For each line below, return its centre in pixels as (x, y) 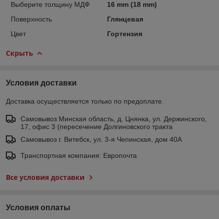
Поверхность (31, 19)
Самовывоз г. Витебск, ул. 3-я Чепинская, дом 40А (101, 139)
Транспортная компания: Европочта (79, 155)
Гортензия (124, 33)
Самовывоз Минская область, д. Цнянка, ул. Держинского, (114, 119)
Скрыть (20, 53)
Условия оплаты (38, 207)
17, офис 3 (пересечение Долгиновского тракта (97, 126)
